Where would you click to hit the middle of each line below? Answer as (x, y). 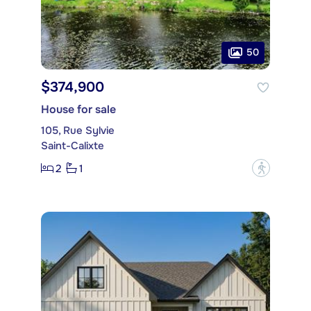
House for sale (78, 110)
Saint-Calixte (73, 146)
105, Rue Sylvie (78, 131)
